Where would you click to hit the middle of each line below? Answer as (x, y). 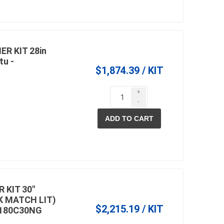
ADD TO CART (129, 119)
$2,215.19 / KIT (129, 209)
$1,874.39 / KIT (129, 71)
